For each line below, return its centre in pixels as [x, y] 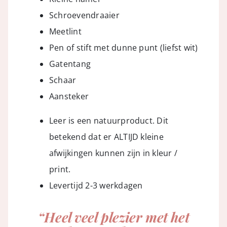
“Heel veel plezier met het [113, 217]
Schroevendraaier [84, 15]
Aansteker [69, 96]
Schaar [63, 80]
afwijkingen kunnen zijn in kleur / [113, 153]
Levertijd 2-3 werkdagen [96, 185]
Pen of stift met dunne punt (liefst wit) [123, 47]
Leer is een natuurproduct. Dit [109, 120]
